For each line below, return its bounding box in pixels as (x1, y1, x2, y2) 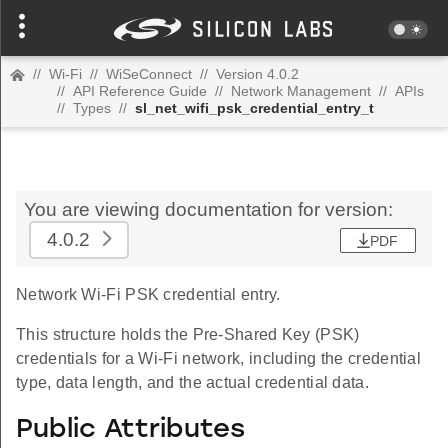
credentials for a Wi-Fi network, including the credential (16, 350, 422, 367)
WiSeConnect (106, 66, 192, 82)
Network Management (231, 83, 371, 99)
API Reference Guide (73, 83, 207, 99)
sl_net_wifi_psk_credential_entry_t (135, 100, 374, 116)
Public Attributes (16, 416, 245, 444)
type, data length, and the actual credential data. (16, 374, 369, 391)
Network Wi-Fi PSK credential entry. (16, 286, 281, 303)
